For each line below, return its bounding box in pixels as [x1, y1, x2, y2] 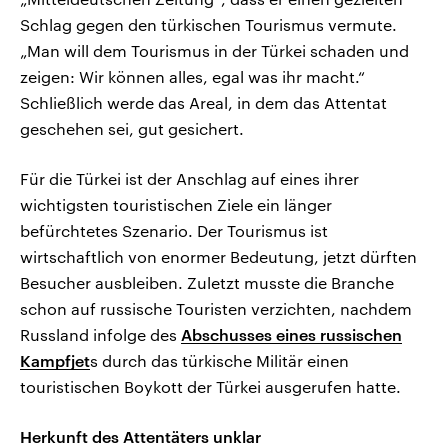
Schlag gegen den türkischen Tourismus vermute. [20, 15, 397, 35]
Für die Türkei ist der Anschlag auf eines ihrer [20, 169, 359, 189]
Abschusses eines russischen [181, 325, 402, 345]
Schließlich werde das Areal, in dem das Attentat [20, 93, 387, 113]
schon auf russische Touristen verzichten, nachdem [20, 299, 412, 319]
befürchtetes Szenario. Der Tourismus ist [20, 221, 328, 241]
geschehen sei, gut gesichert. [20, 119, 244, 139]
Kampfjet [20, 351, 90, 371]
